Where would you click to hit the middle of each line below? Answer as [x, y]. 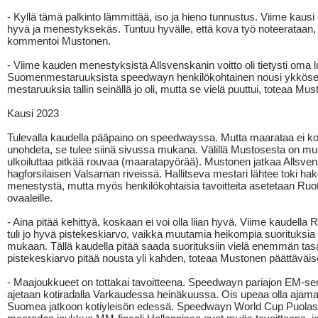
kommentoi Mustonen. [59, 41]
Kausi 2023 [33, 113]
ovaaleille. [30, 198]
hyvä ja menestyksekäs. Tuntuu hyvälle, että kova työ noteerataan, [161, 29]
